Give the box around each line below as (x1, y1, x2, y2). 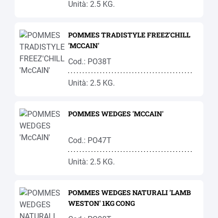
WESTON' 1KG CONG (68, 199, 135, 208)
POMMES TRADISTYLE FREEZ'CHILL (68, 30, 190, 39)
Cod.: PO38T (68, 57, 111, 66)
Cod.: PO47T (68, 136, 111, 145)
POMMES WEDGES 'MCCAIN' (68, 109, 163, 118)
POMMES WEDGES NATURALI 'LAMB (68, 188, 191, 197)
